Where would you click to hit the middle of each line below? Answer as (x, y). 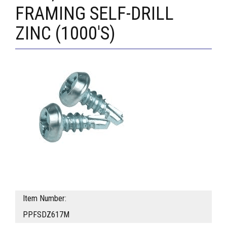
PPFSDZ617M (46, 215)
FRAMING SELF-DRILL (94, 14)
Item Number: (45, 199)
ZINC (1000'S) (65, 34)
